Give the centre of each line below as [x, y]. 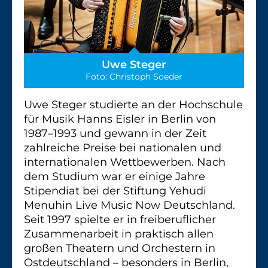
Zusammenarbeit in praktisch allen [119, 234]
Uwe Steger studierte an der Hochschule [133, 104]
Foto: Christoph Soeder [134, 76]
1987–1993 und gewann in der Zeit [115, 133]
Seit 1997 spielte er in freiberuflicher [120, 219]
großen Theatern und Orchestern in [120, 248]
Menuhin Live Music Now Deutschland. [130, 205]
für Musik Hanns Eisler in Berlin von [120, 119]
